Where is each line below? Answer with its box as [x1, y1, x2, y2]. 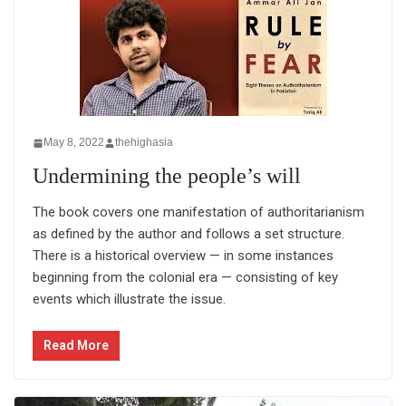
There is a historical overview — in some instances [33, 247, 333, 265]
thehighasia [115, 136, 173, 150]
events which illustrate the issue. [33, 291, 226, 308]
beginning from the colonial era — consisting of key [33, 269, 338, 286]
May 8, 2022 [43, 136, 104, 150]
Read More [43, 337, 109, 353]
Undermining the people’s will [33, 164, 301, 188]
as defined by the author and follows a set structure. [33, 226, 344, 243]
